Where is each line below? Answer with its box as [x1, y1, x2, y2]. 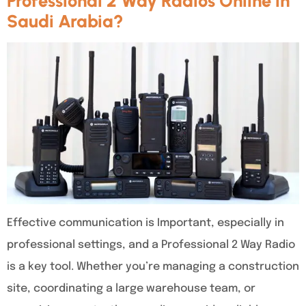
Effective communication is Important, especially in [7, 217, 284, 229]
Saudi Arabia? [7, 11, 124, 32]
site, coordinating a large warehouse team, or [7, 283, 255, 295]
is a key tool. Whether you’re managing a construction [7, 261, 299, 273]
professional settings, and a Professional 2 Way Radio [7, 239, 295, 251]
